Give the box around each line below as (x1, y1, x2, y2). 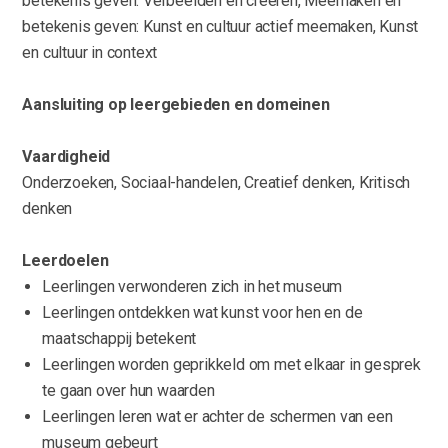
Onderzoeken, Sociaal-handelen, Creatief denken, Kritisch (22, 173, 411, 193)
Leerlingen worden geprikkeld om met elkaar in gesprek (42, 355, 421, 375)
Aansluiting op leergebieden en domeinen (22, 95, 330, 115)
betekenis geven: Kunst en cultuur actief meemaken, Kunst (22, 17, 419, 37)
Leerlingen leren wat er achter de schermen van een (42, 407, 393, 427)
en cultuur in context (22, 43, 158, 63)
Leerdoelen (22, 251, 109, 271)
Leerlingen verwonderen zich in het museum (42, 277, 343, 297)
